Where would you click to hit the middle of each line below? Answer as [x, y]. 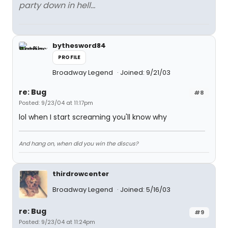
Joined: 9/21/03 [145, 72]
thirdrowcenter [81, 174]
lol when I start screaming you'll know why [93, 117]
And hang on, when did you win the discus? [79, 143]
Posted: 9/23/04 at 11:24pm [57, 222]
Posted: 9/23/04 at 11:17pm [56, 103]
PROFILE [69, 57]
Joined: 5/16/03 [145, 190]
